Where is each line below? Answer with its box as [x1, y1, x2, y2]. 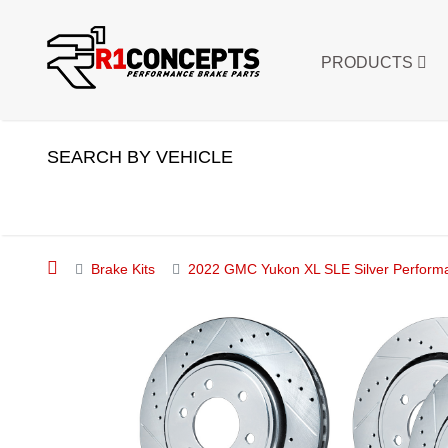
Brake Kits [91, 261, 155, 277]
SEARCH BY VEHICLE [47, 147, 233, 167]
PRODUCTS [321, 54, 417, 71]
